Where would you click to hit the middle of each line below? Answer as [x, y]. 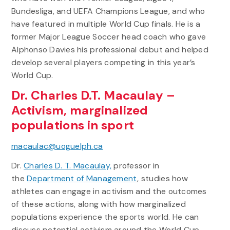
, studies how [162, 179]
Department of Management [82, 179]
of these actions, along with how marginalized [98, 204]
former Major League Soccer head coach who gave [109, 36]
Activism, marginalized [79, 111]
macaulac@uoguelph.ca [57, 146]
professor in [136, 166]
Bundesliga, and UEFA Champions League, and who [108, 11]
